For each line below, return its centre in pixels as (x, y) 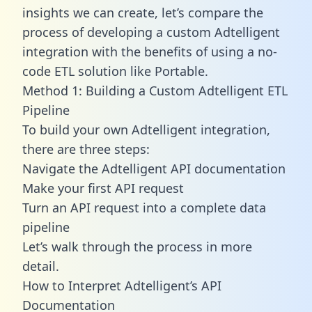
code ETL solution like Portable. (115, 71)
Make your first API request (103, 188)
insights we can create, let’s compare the (143, 12)
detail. (41, 266)
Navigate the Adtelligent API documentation (154, 168)
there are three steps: (86, 149)
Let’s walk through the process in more (137, 246)
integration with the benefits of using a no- (150, 51)
